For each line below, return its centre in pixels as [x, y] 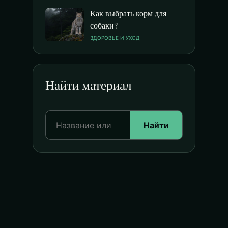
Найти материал [88, 85]
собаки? [104, 25]
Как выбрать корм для [128, 13]
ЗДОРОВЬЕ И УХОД [115, 38]
